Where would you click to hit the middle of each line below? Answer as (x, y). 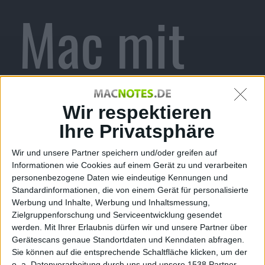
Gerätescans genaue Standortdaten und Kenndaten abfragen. (128, 239)
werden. (27, 227)
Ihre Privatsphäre (137, 131)
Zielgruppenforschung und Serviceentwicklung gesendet (117, 214)
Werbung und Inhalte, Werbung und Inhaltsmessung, (111, 202)
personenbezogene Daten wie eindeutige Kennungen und (120, 177)
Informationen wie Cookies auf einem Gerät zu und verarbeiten (130, 165)
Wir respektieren (137, 112)
